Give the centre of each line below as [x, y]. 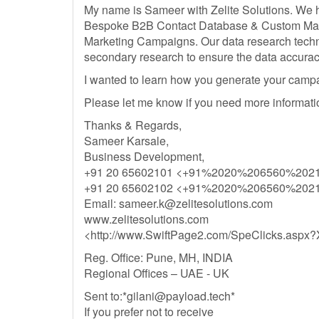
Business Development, [144, 156]
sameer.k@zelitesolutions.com [196, 203]
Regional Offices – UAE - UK [157, 273]
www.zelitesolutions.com [146, 219]
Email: [101, 203]
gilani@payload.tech [179, 296]
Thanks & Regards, [133, 125]
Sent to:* [105, 296]
